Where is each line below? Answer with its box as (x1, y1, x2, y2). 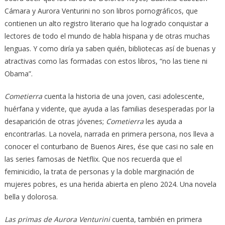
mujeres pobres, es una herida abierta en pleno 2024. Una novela (4, 179, 216, 189)
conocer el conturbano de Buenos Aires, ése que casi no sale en (4, 141, 213, 151)
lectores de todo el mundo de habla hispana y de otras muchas (4, 31, 210, 41)
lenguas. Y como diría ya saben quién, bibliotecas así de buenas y (4, 43, 215, 53)
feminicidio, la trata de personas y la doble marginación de (4, 166, 194, 176)
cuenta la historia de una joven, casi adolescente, (42, 91, 204, 101)
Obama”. (4, 68, 33, 78)
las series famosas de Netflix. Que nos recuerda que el (4, 154, 182, 164)
